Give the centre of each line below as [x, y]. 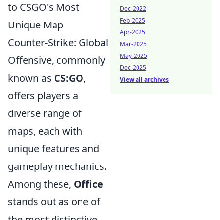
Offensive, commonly [56, 60]
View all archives [144, 79]
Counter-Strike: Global [58, 43]
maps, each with [45, 131]
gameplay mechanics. [57, 166]
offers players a [43, 96]
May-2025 [134, 56]
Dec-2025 [133, 68]
